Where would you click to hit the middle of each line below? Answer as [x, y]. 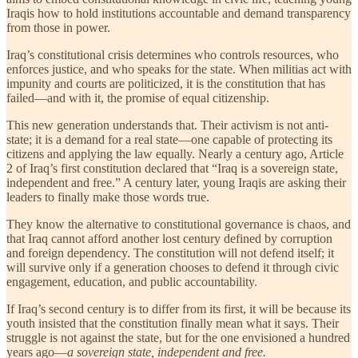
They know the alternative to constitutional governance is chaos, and [179, 224]
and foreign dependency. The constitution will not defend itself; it [170, 253]
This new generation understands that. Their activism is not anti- [167, 125]
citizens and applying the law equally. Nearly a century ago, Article [175, 153]
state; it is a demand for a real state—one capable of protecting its [169, 139]
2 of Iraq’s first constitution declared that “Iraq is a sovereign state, [172, 168]
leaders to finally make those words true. [108, 197]
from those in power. [58, 27]
